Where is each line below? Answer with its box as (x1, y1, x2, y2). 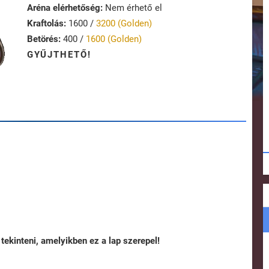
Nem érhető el (103, 2, 162, 14)
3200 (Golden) (96, 18, 152, 29)
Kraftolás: (27, 18, 66, 29)
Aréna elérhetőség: (27, 2, 103, 14)
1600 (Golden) (86, 34, 142, 45)
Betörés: (27, 34, 61, 45)
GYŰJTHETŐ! (27, 49, 91, 61)
